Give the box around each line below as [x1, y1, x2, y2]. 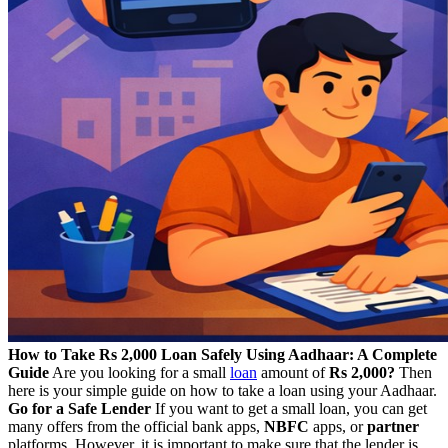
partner [367, 417, 419, 435]
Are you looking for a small [49, 363, 230, 381]
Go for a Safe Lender [8, 399, 151, 417]
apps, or [309, 417, 367, 435]
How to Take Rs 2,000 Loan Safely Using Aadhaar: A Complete [8, 345, 437, 363]
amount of [257, 363, 329, 381]
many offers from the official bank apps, [8, 417, 264, 435]
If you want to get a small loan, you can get [151, 399, 427, 417]
